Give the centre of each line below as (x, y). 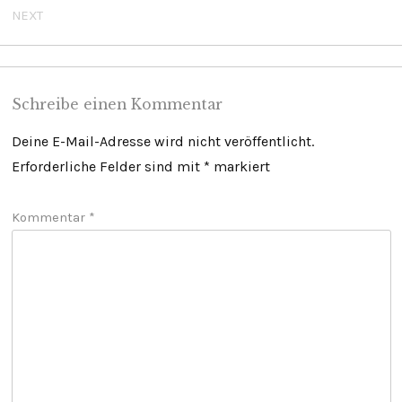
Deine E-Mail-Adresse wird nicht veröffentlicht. (162, 141)
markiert (240, 166)
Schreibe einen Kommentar (117, 104)
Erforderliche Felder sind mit (107, 166)
